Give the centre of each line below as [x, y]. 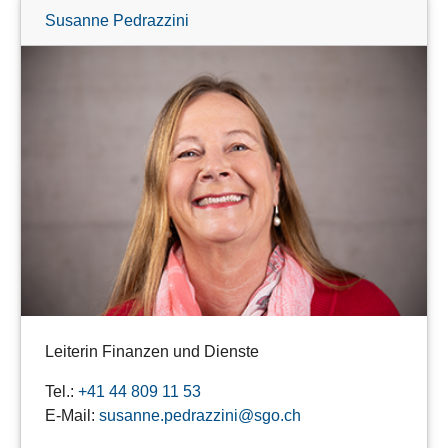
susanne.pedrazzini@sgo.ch [200, 416]
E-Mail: [72, 416]
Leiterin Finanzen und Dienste [152, 352]
